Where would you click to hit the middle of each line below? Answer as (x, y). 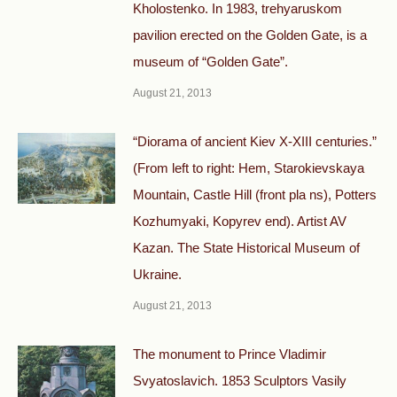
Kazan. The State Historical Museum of (246, 248)
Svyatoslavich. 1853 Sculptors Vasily (240, 381)
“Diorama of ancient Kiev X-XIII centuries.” (255, 141)
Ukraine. (157, 274)
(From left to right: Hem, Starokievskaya (249, 168)
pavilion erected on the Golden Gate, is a (250, 35)
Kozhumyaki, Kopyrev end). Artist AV (240, 221)
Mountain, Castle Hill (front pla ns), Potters (255, 195)
